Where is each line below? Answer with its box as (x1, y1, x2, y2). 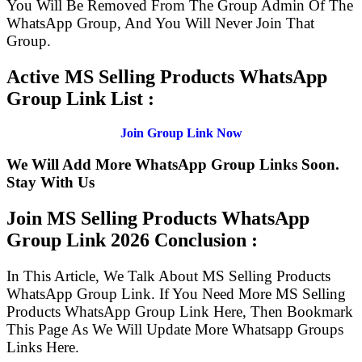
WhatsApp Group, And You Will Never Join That (6, 15, 314, 32)
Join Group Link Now (120, 126, 242, 141)
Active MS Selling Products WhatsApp (6, 66, 327, 88)
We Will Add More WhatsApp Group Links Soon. (6, 155, 339, 173)
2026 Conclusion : (111, 229, 258, 250)
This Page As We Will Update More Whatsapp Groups (6, 320, 343, 338)
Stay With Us (6, 173, 95, 191)
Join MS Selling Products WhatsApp (6, 207, 309, 229)
